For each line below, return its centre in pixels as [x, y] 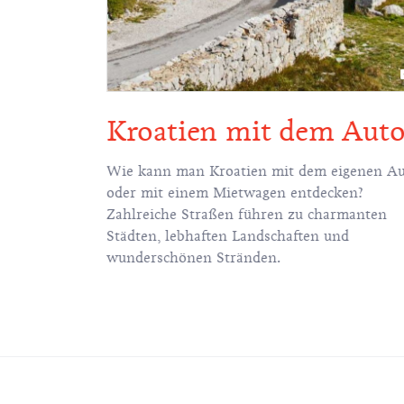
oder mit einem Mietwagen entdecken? [234, 193]
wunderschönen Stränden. [193, 258]
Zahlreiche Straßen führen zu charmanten [246, 215]
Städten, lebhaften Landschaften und [227, 237]
